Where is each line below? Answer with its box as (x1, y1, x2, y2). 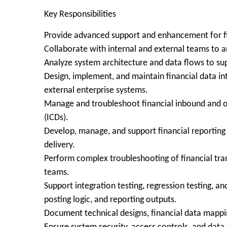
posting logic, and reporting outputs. (44, 195, 177, 205)
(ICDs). (44, 113, 68, 123)
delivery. (44, 140, 75, 150)
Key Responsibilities (44, 10, 116, 19)
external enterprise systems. (44, 86, 148, 95)
